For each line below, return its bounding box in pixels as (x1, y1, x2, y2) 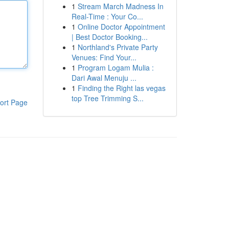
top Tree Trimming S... (71, 93, 144, 103)
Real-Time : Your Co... (71, 11, 143, 21)
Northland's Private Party (77, 42, 158, 52)
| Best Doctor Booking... (71, 32, 148, 42)
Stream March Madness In (77, 1, 164, 11)
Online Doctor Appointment (77, 21, 165, 32)
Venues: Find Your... (71, 52, 136, 62)
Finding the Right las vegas (77, 83, 166, 93)
